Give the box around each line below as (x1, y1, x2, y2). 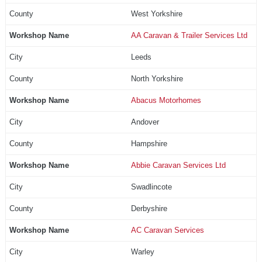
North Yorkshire (130, 74, 183, 83)
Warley (130, 247, 154, 256)
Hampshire (130, 139, 167, 148)
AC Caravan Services (130, 225, 204, 235)
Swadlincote (130, 182, 172, 191)
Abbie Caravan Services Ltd (130, 160, 226, 170)
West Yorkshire (130, 9, 182, 18)
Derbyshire (130, 204, 167, 213)
